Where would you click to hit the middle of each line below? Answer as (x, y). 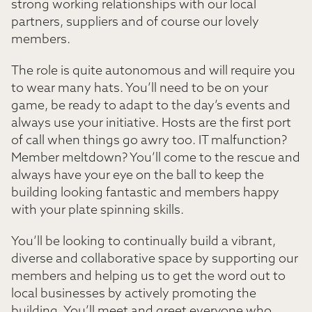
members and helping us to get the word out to (148, 277)
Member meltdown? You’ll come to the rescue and (156, 158)
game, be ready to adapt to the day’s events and (151, 106)
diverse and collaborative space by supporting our (155, 259)
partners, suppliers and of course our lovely (135, 23)
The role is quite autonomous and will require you (153, 71)
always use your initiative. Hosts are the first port (151, 124)
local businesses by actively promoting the (134, 294)
